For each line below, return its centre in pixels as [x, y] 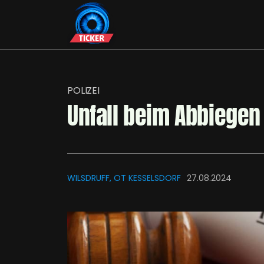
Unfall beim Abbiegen [164, 115]
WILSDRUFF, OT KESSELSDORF [124, 178]
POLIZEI [83, 90]
